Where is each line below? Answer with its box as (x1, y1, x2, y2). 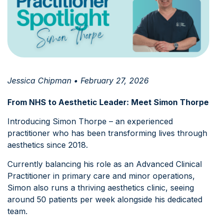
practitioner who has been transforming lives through (7, 128, 207, 138)
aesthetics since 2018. (7, 140, 88, 150)
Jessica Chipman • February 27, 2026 (7, 76, 149, 86)
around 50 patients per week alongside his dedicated (7, 194, 202, 205)
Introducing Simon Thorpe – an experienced (7, 116, 173, 127)
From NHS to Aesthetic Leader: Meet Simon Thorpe (7, 97, 209, 108)
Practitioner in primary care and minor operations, (7, 171, 195, 181)
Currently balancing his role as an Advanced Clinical (7, 159, 202, 169)
